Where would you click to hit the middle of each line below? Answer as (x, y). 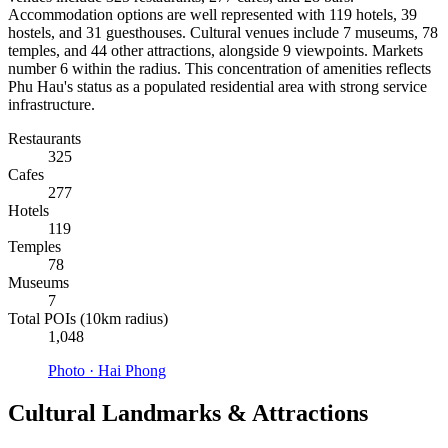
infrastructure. (51, 105)
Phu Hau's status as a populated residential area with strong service (217, 87)
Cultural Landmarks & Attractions (188, 413)
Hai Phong (132, 371)
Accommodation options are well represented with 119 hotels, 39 (212, 15)
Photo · (73, 371)
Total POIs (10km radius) (88, 319)
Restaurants (44, 139)
